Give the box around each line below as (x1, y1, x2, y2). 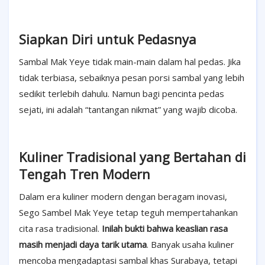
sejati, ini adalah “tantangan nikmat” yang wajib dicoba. (19, 104, 237, 116)
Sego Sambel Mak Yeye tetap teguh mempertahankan (19, 206, 238, 219)
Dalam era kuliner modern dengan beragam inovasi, (19, 190, 227, 203)
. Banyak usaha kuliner (147, 238, 234, 251)
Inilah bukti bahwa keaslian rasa (102, 222, 228, 235)
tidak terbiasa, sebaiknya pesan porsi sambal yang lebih (19, 72, 244, 84)
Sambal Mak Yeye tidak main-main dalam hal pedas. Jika (19, 56, 241, 68)
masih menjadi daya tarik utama (19, 238, 147, 251)
